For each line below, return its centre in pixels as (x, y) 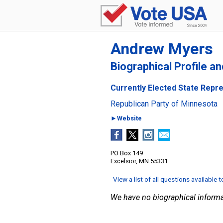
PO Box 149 (127, 153)
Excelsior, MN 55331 (139, 161)
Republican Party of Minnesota (164, 104)
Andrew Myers (162, 49)
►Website (126, 118)
